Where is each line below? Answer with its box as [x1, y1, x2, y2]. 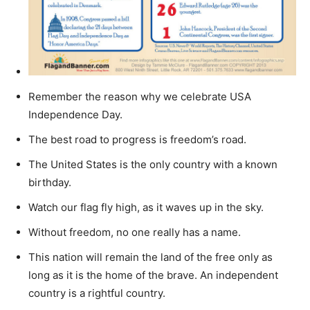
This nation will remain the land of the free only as [28, 250, 273, 264]
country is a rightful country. [28, 286, 165, 300]
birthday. [28, 175, 71, 189]
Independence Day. [28, 107, 122, 121]
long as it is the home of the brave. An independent [28, 268, 278, 282]
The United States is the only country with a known [28, 157, 277, 171]
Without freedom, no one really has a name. [28, 225, 241, 239]
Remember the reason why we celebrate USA [28, 89, 251, 103]
